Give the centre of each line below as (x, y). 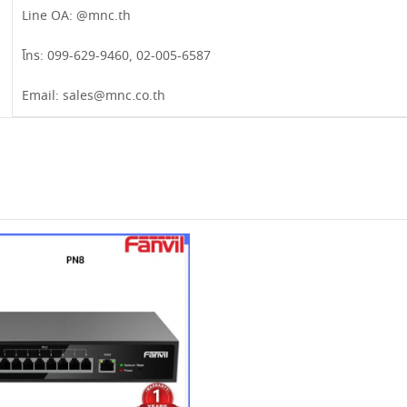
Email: (42, 96)
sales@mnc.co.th (114, 96)
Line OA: (49, 16)
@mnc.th (104, 16)
